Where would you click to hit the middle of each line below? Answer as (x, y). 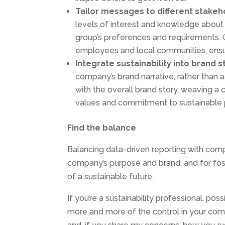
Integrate (96, 63)
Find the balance (102, 128)
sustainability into (154, 63)
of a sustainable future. (111, 176)
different (176, 11)
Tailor (88, 11)
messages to (129, 11)
